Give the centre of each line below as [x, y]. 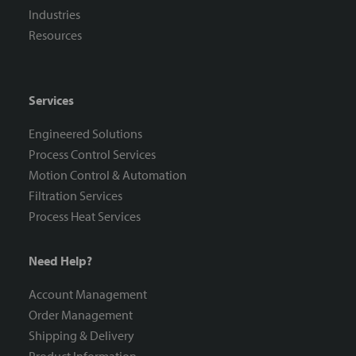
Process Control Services [92, 155]
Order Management [81, 315]
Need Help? [60, 261]
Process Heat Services [85, 217]
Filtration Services [75, 196]
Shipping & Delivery [81, 336]
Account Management [88, 294]
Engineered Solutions [85, 134]
